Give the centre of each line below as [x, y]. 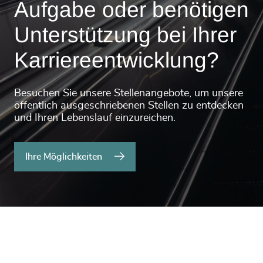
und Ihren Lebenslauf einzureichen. [95, 118]
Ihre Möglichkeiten [64, 157]
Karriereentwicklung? [117, 60]
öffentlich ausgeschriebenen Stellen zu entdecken [129, 106]
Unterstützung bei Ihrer [125, 35]
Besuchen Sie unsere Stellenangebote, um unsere [129, 93]
